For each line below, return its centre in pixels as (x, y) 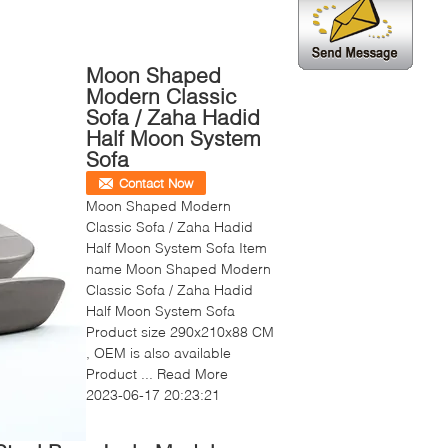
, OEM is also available (158, 352)
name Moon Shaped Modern (178, 268)
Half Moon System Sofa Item (176, 247)
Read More (192, 373)
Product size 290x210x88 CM (180, 331)
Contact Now (156, 183)
